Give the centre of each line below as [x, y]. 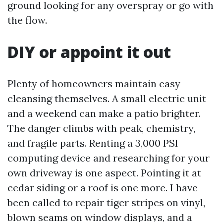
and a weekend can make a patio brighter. [104, 113]
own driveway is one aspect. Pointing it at [104, 173]
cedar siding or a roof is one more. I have [103, 188]
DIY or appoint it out [89, 52]
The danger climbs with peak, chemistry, [101, 128]
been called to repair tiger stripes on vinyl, [106, 202]
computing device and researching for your [109, 158]
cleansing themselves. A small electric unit [107, 98]
